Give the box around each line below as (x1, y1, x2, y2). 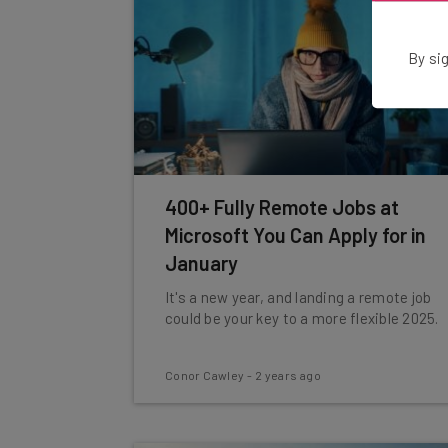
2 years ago (254, 368, 322, 382)
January (164, 251, 238, 275)
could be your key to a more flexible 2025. (164, 309, 439, 327)
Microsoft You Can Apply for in (164, 223, 426, 247)
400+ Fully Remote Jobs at (164, 195, 399, 219)
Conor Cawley (164, 368, 245, 382)
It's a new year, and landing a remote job (164, 288, 432, 306)
